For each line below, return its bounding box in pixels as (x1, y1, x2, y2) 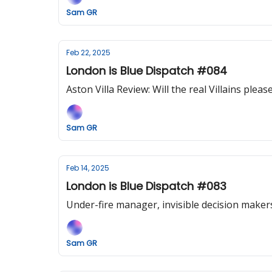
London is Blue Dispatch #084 (66, 63, 227, 78)
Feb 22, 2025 (66, 47, 110, 58)
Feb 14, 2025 (66, 163, 109, 173)
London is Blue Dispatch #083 (66, 178, 226, 194)
